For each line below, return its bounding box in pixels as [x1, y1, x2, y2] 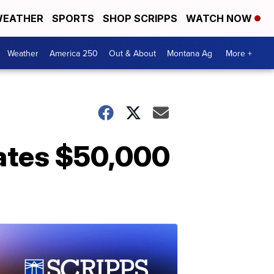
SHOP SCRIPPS [103, 12, 177, 24]
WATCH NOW [186, 12, 254, 24]
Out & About [109, 46, 156, 59]
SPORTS [52, 12, 94, 24]
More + [226, 46, 252, 59]
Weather [7, 46, 39, 59]
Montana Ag [167, 46, 212, 59]
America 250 [50, 46, 98, 59]
